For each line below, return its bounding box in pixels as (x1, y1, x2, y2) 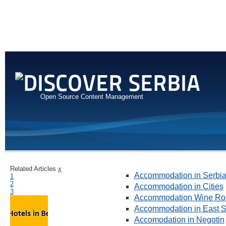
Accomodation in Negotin (134, 215, 224, 224)
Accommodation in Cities (134, 182, 223, 191)
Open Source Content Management (40, 92, 143, 100)
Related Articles (10, 165, 56, 173)
